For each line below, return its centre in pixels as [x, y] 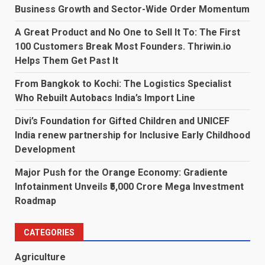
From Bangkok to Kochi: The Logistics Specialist [123, 84]
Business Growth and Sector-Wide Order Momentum [132, 9]
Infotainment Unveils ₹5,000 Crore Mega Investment [129, 187]
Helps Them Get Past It [67, 61]
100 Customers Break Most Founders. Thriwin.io [123, 47]
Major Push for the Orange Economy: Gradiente [121, 173]
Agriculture [40, 257]
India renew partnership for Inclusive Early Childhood [132, 135]
